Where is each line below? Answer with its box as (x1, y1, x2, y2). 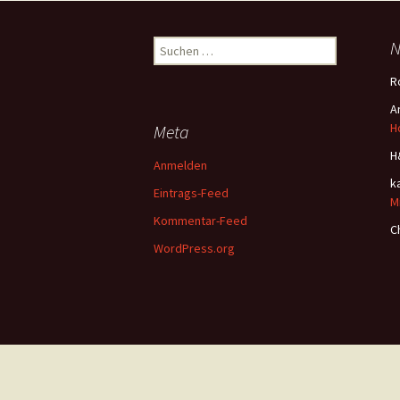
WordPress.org (154, 239, 235, 256)
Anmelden (154, 156, 207, 173)
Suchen (153, 36, 192, 53)
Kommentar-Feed (154, 212, 247, 229)
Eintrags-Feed (154, 184, 229, 201)
